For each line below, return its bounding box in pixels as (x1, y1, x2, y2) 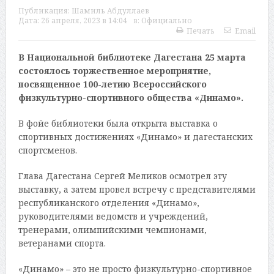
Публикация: (18, 6, 72, 17)
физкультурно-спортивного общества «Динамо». (18, 92, 243, 104)
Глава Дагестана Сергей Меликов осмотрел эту (18, 170, 227, 182)
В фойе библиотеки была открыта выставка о (18, 117, 218, 130)
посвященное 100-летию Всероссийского (18, 78, 207, 91)
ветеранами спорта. (18, 237, 106, 250)
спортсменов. (18, 144, 77, 157)
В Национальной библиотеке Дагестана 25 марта (18, 51, 246, 64)
